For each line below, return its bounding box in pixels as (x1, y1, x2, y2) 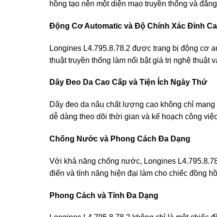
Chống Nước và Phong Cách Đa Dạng (49, 134, 190, 143)
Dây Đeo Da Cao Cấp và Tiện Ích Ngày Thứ (49, 78, 207, 87)
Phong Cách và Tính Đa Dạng (49, 191, 158, 200)
